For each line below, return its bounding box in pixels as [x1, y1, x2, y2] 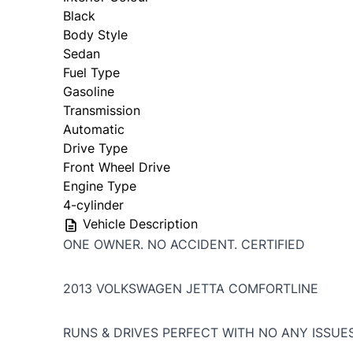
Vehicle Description [79, 216, 198, 232]
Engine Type [63, 178, 136, 195]
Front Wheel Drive [63, 159, 170, 176]
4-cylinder [63, 197, 124, 214]
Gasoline [63, 84, 114, 100]
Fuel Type [63, 65, 120, 81]
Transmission [63, 102, 140, 119]
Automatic [63, 121, 124, 138]
